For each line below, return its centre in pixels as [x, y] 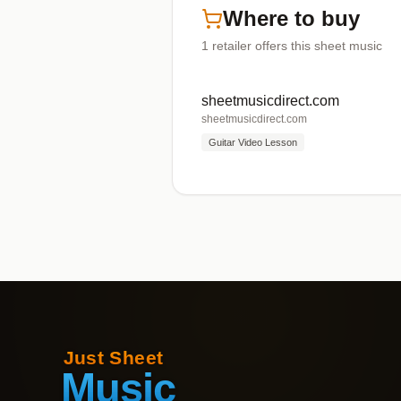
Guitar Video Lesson [253, 142]
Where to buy [291, 18]
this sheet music [335, 46]
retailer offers [250, 46]
